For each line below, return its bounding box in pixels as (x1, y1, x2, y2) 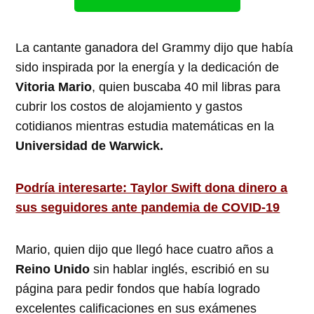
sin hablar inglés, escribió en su (90, 262, 270, 277)
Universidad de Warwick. (15, 139, 164, 153)
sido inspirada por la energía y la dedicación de (15, 60, 280, 75)
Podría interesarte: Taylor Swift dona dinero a (15, 181, 288, 196)
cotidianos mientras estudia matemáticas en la (15, 119, 275, 134)
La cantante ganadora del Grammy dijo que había (15, 41, 294, 55)
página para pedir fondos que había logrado (15, 282, 261, 296)
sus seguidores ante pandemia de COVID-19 (15, 200, 280, 215)
